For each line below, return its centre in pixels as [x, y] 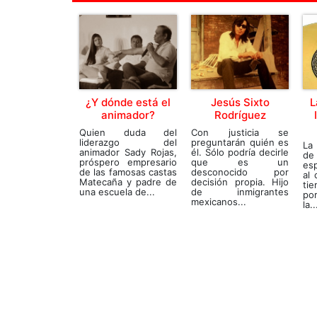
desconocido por [240, 172]
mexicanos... [219, 201]
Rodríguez [240, 115]
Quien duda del [128, 132]
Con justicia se [240, 132]
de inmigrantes [240, 191]
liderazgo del [128, 142]
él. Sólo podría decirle [240, 152]
